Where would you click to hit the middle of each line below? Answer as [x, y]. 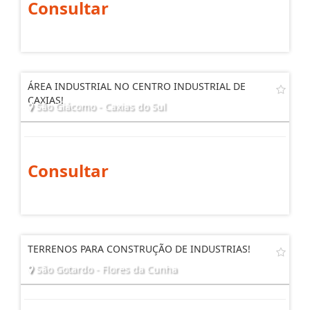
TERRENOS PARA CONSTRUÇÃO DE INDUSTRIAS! [139, 302]
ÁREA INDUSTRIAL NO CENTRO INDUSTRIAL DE [137, 139]
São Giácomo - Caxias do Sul [100, 159]
